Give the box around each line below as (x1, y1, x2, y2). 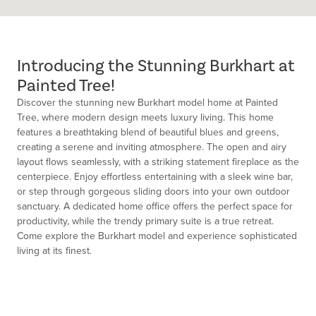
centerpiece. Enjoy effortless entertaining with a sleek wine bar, (17, 169, 293, 184)
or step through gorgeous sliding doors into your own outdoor (17, 184, 290, 199)
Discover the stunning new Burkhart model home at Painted (17, 95, 278, 110)
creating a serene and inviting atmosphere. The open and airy (17, 140, 286, 154)
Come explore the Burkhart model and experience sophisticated (17, 229, 297, 243)
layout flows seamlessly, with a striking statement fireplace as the (17, 154, 299, 169)
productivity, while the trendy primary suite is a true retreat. (17, 214, 274, 229)
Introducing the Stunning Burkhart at (17, 56, 295, 76)
